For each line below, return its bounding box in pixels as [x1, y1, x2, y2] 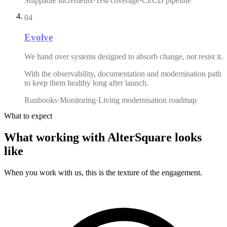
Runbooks [24, 96, 57, 105]
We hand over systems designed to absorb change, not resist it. [24, 52, 223, 61]
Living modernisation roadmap [98, 96, 197, 105]
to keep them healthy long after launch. [24, 79, 148, 88]
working [36, 131, 79, 144]
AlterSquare [107, 131, 172, 144]
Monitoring [60, 96, 96, 105]
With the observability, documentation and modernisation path [24, 69, 221, 79]
